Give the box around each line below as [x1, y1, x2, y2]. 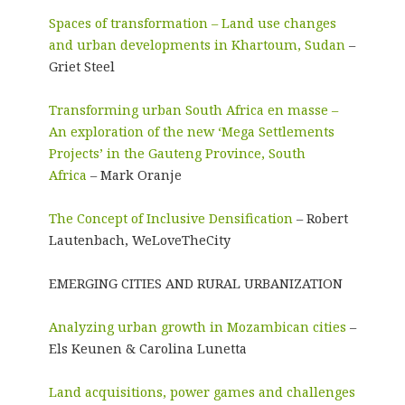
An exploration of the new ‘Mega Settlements [48, 122, 334, 140]
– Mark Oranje [86, 165, 182, 184]
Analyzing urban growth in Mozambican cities [48, 317, 346, 335]
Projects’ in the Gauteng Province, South [48, 144, 306, 162]
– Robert [292, 209, 348, 227]
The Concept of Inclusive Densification [48, 209, 293, 227]
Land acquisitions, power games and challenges [48, 382, 355, 400]
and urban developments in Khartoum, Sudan [48, 35, 345, 53]
